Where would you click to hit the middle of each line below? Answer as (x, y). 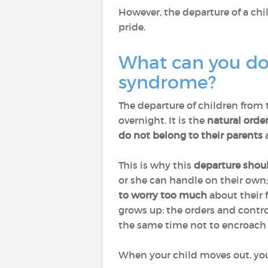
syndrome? (170, 82)
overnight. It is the (163, 120)
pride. (132, 27)
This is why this (156, 165)
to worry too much (163, 195)
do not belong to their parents (191, 135)
